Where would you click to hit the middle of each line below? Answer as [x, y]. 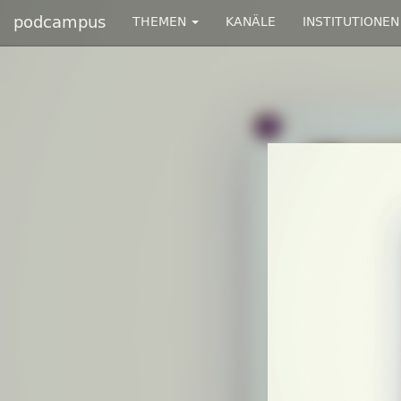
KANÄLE [251, 22]
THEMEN [161, 22]
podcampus [60, 22]
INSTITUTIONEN [351, 22]
